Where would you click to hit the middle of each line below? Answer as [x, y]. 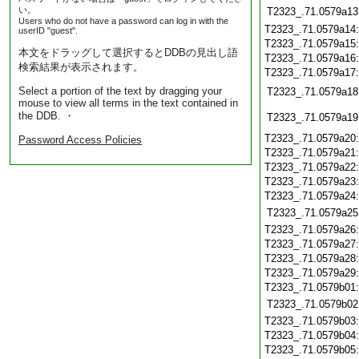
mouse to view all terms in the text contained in [128, 103]
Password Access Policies [80, 140]
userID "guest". [48, 30]
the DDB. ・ [46, 116]
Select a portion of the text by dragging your [120, 91]
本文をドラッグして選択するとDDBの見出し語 [128, 52]
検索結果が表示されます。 [81, 67]
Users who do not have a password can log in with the [123, 21]
